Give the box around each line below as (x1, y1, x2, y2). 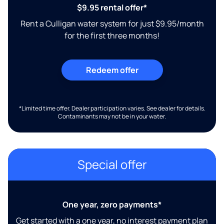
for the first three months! (64, 30, 159, 41)
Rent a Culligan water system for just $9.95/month (20, 18, 204, 29)
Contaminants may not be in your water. (58, 112, 166, 121)
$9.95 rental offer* (77, 2, 147, 13)
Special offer (77, 156, 147, 173)
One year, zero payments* (62, 199, 161, 210)
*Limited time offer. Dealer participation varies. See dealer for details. (18, 104, 205, 113)
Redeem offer (85, 64, 138, 76)
